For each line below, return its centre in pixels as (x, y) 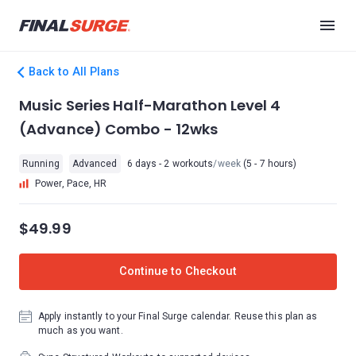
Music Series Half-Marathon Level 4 (150, 105)
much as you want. (81, 331)
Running (41, 164)
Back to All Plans (74, 72)
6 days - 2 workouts (170, 164)
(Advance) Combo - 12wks (119, 129)
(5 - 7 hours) (269, 164)
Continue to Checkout (178, 271)
